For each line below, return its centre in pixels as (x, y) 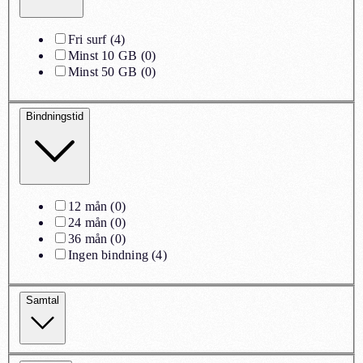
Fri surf (88, 39)
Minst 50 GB (103, 71)
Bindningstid (55, 117)
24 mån (88, 223)
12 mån (88, 207)
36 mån (88, 239)
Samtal (43, 300)
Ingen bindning (108, 255)
